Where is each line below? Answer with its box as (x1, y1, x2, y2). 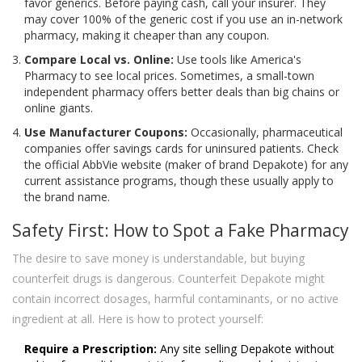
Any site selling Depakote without (157, 341, 335, 357)
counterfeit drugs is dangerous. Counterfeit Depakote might (12, 271, 325, 287)
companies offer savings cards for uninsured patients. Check (24, 141, 339, 157)
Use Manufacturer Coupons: (24, 124, 187, 141)
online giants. (24, 100, 93, 116)
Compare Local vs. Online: (24, 52, 174, 68)
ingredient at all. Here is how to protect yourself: (12, 311, 263, 327)
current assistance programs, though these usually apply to (24, 173, 334, 189)
